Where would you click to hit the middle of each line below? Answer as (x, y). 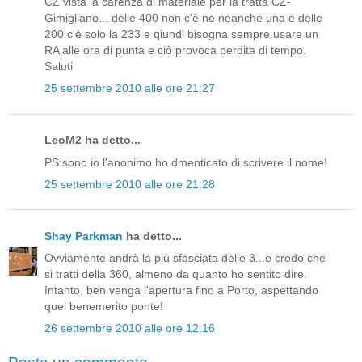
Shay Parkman (84, 236)
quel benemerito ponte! (104, 307)
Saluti (59, 67)
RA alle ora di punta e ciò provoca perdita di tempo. (175, 51)
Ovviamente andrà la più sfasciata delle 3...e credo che (185, 258)
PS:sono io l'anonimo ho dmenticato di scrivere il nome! (186, 162)
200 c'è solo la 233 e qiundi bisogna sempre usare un (181, 34)
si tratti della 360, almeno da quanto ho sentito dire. (176, 274)
